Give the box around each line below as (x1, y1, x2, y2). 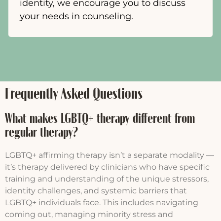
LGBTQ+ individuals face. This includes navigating (5, 197, 198, 207)
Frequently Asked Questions (5, 86, 143, 102)
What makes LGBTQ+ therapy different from (5, 112, 195, 125)
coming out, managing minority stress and (5, 209, 173, 219)
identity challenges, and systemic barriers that (5, 185, 187, 195)
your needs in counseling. (20, 11, 136, 22)
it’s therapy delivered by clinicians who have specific (5, 162, 210, 172)
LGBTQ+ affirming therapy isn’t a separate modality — (5, 150, 214, 160)
